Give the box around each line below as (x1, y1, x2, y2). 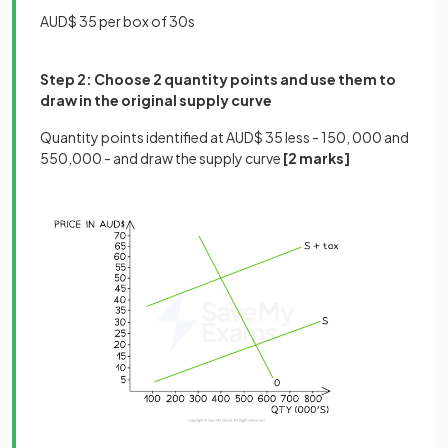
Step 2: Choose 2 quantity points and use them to (40, 70, 396, 89)
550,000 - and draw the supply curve (40, 149, 283, 168)
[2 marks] (283, 149, 350, 168)
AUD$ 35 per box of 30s (40, 12, 195, 31)
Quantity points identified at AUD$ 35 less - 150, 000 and (40, 128, 409, 147)
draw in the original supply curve (40, 91, 272, 110)
